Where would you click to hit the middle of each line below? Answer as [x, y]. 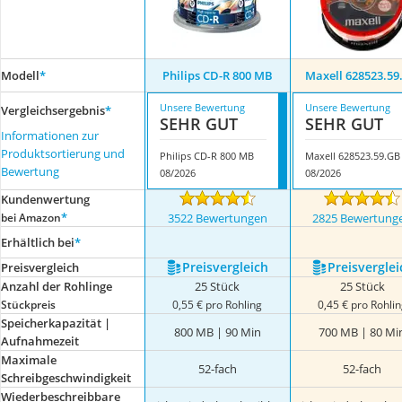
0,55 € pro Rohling [218, 304]
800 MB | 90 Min [217, 332]
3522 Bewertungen [217, 218]
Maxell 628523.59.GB [352, 156]
